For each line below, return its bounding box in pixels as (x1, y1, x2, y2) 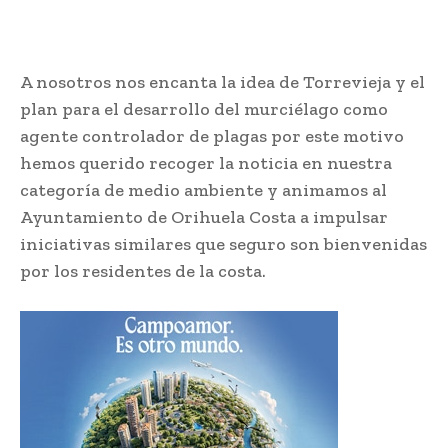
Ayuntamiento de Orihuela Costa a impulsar (20, 205, 388, 228)
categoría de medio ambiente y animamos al (20, 178, 387, 201)
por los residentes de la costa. (20, 259, 266, 282)
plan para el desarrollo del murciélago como (20, 97, 388, 120)
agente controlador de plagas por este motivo (20, 124, 404, 147)
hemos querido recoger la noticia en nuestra (20, 151, 392, 174)
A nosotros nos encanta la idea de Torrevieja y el (20, 70, 425, 93)
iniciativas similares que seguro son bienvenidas (20, 232, 427, 255)
